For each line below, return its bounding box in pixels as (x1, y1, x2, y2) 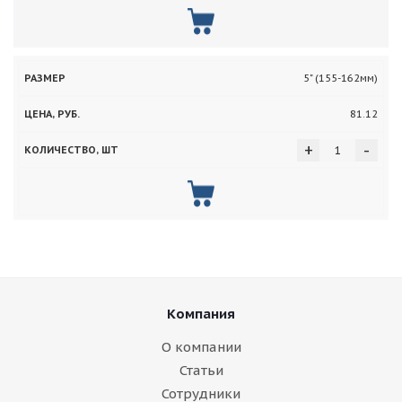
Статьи (179, 361, 223, 379)
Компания (167, 304, 235, 322)
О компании (161, 337, 241, 355)
